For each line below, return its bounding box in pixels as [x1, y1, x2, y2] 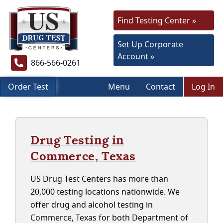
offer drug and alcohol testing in [30, 199, 153, 210]
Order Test [8, 81, 48, 92]
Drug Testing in [30, 132, 124, 148]
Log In [192, 81, 215, 92]
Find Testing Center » [117, 15, 196, 26]
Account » [117, 51, 154, 62]
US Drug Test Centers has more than [30, 173, 168, 184]
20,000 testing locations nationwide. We [30, 186, 180, 197]
